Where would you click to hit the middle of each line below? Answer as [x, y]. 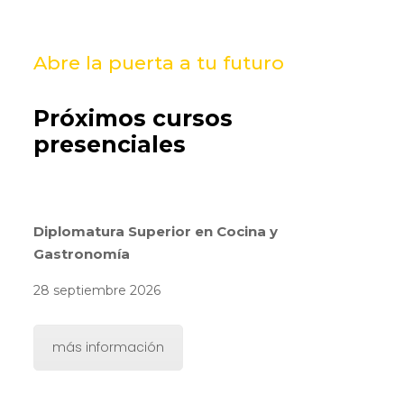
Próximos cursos [133, 118]
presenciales [109, 144]
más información [108, 347]
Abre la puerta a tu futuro [158, 62]
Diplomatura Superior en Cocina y [155, 231]
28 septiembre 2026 [96, 290]
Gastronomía [81, 253]
